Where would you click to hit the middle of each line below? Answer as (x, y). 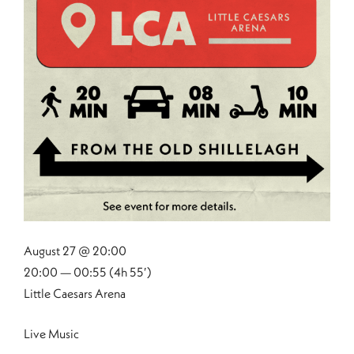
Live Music (51, 333)
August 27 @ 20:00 (75, 250)
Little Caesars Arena (75, 293)
